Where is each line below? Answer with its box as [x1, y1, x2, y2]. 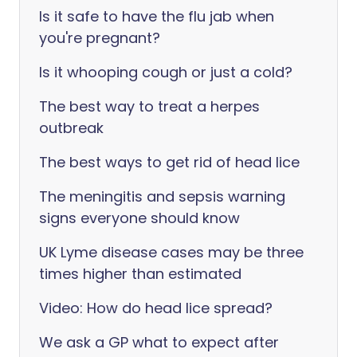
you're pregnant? [39, 28, 160, 48]
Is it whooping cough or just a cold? [39, 62, 292, 82]
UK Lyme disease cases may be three [39, 242, 304, 262]
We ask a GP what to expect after [39, 332, 279, 352]
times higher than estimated [39, 264, 241, 284]
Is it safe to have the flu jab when [39, 6, 274, 26]
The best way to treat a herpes [39, 96, 260, 116]
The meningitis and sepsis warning [39, 186, 285, 206]
